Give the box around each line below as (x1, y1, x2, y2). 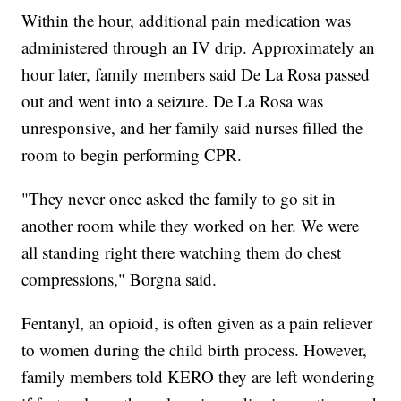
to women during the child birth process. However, (21, 338, 368, 362)
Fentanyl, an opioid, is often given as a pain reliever (21, 311, 373, 335)
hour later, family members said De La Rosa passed (21, 63, 371, 86)
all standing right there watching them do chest (21, 241, 342, 264)
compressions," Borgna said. (21, 268, 218, 291)
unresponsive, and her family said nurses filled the (21, 116, 363, 140)
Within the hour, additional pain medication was (21, 9, 352, 32)
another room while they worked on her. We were (21, 214, 360, 237)
